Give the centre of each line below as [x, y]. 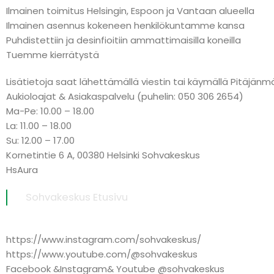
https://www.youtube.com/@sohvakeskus [102, 254]
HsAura [22, 169]
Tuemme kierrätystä [53, 54]
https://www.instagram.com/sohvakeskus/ [104, 239]
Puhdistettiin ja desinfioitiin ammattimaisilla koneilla [124, 40]
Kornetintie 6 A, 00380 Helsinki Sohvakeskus [103, 155]
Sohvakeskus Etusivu [77, 197]
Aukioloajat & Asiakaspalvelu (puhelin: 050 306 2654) [125, 96]
